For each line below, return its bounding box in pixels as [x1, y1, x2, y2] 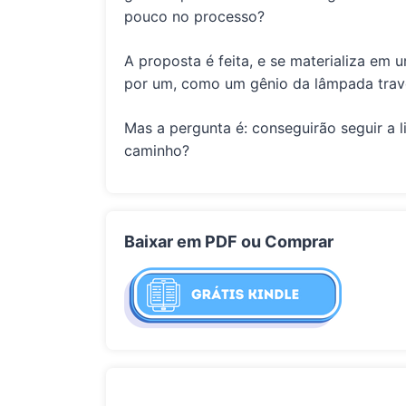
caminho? [124, 140, 189, 159]
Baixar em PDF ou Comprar [124, 231, 333, 251]
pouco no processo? [124, 6, 265, 25]
